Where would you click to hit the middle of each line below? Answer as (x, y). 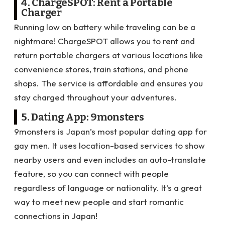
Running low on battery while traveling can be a (105, 27)
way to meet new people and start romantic (99, 202)
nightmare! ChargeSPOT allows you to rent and (104, 41)
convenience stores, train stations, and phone (101, 69)
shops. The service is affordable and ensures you (108, 83)
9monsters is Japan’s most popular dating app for (110, 131)
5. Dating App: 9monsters (83, 117)
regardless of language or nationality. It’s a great (108, 188)
